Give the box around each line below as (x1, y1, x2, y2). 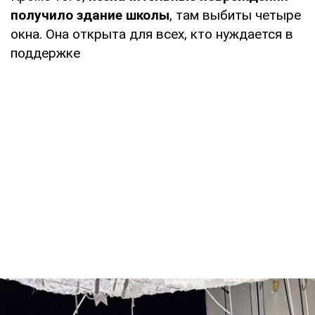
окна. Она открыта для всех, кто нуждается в (11, 26, 293, 43)
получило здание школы (11, 7, 169, 24)
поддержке (11, 45, 80, 62)
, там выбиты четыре (169, 7, 301, 24)
